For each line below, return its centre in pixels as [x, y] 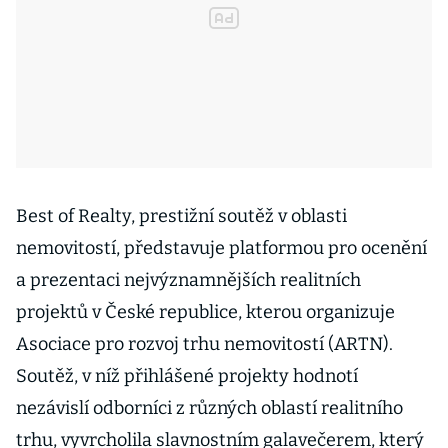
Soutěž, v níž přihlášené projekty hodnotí [187, 376]
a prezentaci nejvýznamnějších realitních [188, 280]
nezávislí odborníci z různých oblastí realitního [209, 408]
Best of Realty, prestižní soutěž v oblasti [181, 216]
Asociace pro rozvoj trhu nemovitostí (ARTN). [204, 344]
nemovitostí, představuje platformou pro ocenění [221, 248]
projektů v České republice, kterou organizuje [205, 312]
